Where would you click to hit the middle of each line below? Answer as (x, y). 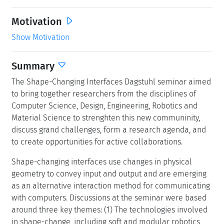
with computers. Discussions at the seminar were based (109, 197)
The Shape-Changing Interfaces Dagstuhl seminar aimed (111, 81)
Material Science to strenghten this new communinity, (106, 117)
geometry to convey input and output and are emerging (109, 173)
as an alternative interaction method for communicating (111, 185)
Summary (34, 66)
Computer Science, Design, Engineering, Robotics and (104, 105)
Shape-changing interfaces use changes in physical (102, 161)
